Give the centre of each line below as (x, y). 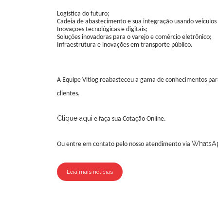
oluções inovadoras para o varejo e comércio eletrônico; (136, 37)
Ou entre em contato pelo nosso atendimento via (124, 145)
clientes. (68, 94)
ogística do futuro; (85, 14)
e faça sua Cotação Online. (129, 119)
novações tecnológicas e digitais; (103, 30)
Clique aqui (75, 118)
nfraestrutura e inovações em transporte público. (126, 45)
